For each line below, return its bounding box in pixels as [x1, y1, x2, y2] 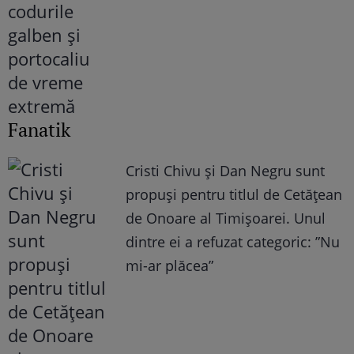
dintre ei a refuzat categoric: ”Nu [126, 232, 341, 252]
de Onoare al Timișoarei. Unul [126, 209, 326, 228]
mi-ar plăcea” [126, 256, 214, 276]
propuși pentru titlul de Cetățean [126, 185, 343, 205]
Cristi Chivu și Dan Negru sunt [126, 161, 326, 181]
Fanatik [8, 117, 70, 143]
